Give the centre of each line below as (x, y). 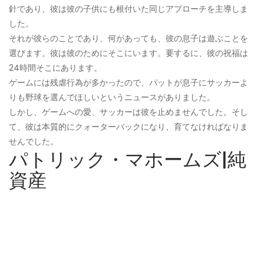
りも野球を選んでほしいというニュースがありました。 (112, 97)
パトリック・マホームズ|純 (128, 159)
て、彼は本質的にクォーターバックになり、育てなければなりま (128, 126)
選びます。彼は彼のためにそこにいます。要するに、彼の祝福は (128, 53)
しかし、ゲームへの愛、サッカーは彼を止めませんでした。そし (128, 112)
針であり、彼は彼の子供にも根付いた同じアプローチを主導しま (128, 9)
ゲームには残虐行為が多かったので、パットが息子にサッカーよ (128, 82)
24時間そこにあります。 (55, 67)
